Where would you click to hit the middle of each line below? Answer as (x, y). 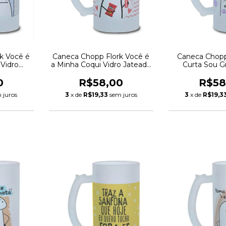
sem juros (123, 94)
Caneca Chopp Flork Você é (101, 56)
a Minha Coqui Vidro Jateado (101, 64)
